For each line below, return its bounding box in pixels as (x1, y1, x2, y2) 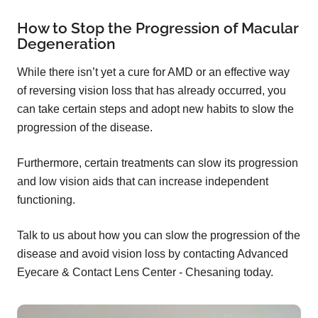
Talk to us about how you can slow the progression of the (17, 229, 300, 241)
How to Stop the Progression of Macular (17, 18, 299, 37)
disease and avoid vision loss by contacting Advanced (17, 247, 288, 260)
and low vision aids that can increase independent (17, 175, 268, 187)
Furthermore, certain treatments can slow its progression (17, 156, 298, 169)
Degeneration (17, 34, 116, 53)
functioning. (17, 193, 75, 206)
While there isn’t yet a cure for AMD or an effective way (17, 65, 290, 78)
